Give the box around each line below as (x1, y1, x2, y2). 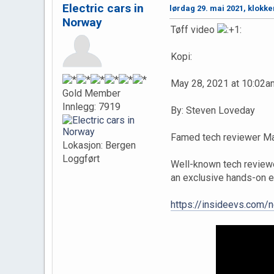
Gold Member (62, 87, 120, 99)
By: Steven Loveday (171, 105, 255, 117)
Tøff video (171, 24, 217, 36)
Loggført (62, 152, 100, 165)
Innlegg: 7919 (62, 100, 120, 113)
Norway (62, 15, 102, 30)
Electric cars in (62, 1, 144, 16)
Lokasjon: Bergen (62, 139, 136, 151)
